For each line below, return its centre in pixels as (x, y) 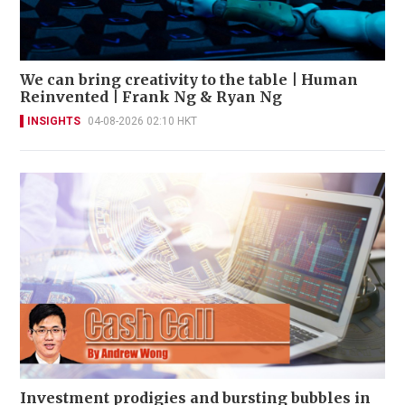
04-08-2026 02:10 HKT (142, 122)
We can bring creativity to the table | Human (189, 80)
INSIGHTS (54, 122)
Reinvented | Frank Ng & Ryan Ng (151, 97)
